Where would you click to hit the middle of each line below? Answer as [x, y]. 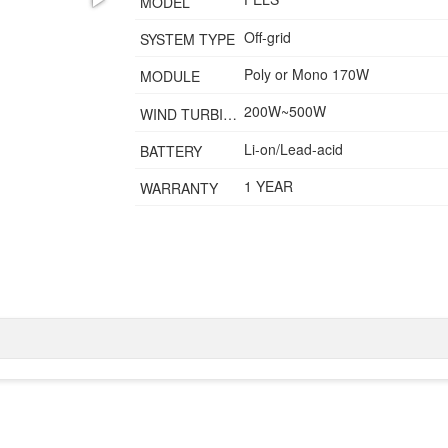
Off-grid [268, 36]
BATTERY [171, 150]
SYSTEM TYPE [188, 38]
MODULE [170, 76]
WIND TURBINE [230, 113]
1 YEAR [269, 185]
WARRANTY [179, 188]
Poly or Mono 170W [307, 73]
